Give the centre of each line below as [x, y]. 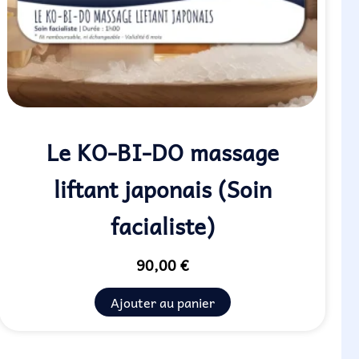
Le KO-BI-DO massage [162, 151]
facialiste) [162, 225]
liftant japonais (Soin [162, 188]
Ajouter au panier [162, 302]
